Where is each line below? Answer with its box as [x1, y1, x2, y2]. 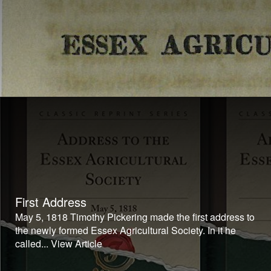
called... [15, 237, 51, 250]
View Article [51, 237, 102, 250]
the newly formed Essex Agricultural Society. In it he [15, 223, 236, 237]
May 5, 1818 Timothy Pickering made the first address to [15, 210, 255, 224]
